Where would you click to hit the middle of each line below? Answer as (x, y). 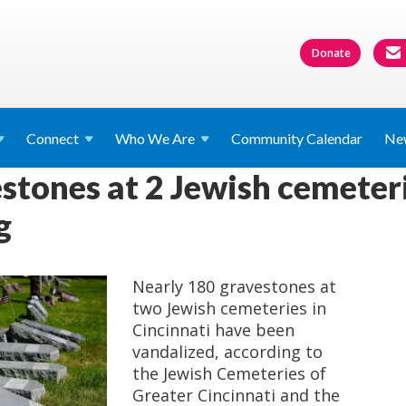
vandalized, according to (227, 352)
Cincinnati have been (213, 330)
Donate (331, 53)
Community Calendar (297, 138)
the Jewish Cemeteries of (229, 373)
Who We (144, 138)
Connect (53, 138)
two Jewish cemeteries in (229, 308)
